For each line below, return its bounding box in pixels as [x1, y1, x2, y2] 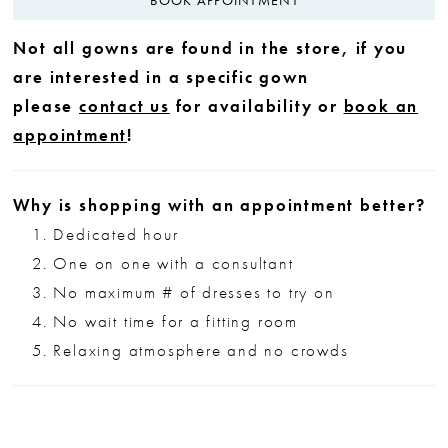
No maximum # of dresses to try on [53, 282, 335, 304]
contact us [78, 96, 170, 118]
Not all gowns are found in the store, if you [13, 38, 408, 60]
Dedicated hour [53, 224, 179, 246]
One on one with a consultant [53, 253, 294, 275]
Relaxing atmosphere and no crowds [53, 340, 349, 362]
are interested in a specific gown [13, 67, 309, 89]
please [13, 96, 79, 118]
